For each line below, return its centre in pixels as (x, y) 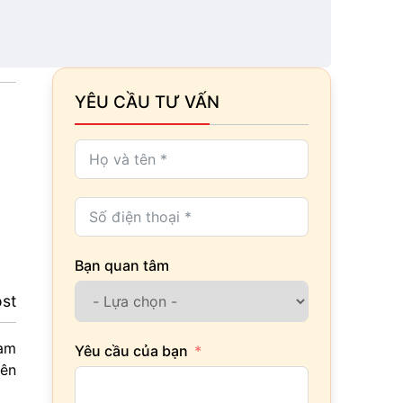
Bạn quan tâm (122, 265)
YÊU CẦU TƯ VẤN (147, 102)
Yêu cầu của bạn (131, 351)
